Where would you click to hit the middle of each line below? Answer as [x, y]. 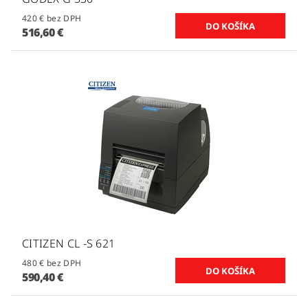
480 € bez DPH [64, 263]
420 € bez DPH [64, 19]
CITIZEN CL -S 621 [69, 244]
